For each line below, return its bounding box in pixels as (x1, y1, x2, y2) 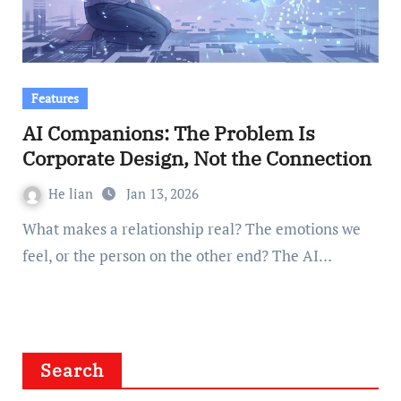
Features (30, 90, 79, 107)
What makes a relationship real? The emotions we (21, 218, 37, 239)
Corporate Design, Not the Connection (21, 145, 371, 171)
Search (39, 358, 105, 382)
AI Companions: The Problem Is (21, 120, 315, 146)
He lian (47, 184, 97, 202)
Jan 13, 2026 (125, 184, 199, 202)
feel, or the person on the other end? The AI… (21, 245, 332, 266)
